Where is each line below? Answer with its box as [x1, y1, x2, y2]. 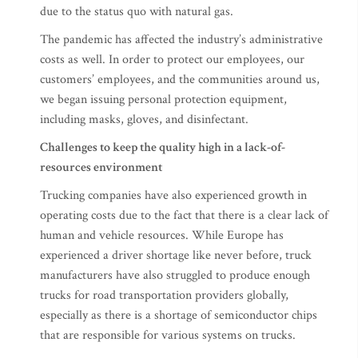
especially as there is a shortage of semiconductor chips [40, 307, 317, 324]
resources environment [40, 159, 162, 177]
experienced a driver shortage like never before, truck [40, 247, 312, 265]
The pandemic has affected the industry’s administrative [40, 31, 323, 49]
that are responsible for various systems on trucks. [40, 327, 296, 344]
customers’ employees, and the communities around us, [40, 71, 320, 89]
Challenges [40, 139, 97, 157]
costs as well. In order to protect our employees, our [40, 51, 304, 69]
